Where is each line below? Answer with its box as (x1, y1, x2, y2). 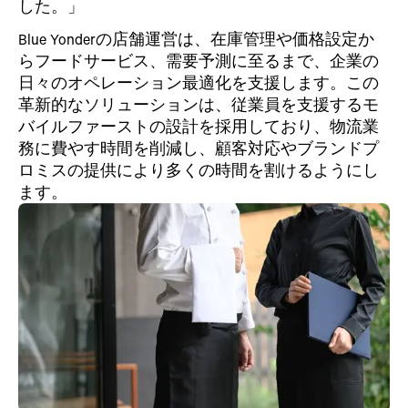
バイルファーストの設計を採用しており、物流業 (18, 117, 379, 136)
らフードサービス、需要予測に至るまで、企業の (18, 51, 379, 70)
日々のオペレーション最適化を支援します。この (18, 73, 379, 92)
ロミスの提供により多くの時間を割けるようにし (18, 160, 379, 179)
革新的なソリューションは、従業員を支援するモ (18, 95, 379, 114)
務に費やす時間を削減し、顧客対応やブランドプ (18, 138, 379, 158)
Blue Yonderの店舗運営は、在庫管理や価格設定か (18, 29, 374, 48)
